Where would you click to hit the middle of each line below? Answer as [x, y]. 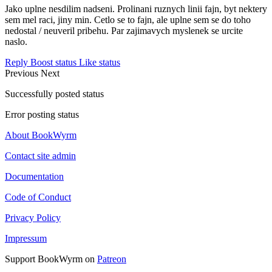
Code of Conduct [38, 197]
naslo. [16, 42]
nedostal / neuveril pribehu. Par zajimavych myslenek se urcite [124, 31]
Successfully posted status [54, 94]
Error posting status [42, 115]
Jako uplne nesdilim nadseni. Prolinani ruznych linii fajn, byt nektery [136, 9]
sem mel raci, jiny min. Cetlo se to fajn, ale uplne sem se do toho [128, 20]
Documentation [34, 177]
